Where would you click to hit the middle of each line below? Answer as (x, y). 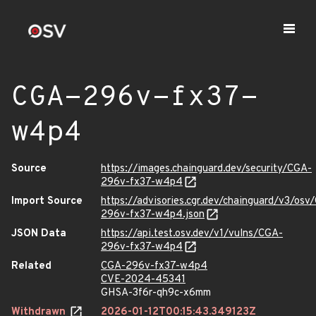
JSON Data (39, 234)
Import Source (47, 201)
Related (31, 266)
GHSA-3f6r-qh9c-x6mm (156, 293)
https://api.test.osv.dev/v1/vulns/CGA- (192, 234)
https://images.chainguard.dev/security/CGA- (206, 169)
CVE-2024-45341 (143, 280)
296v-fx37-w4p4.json (153, 215)
